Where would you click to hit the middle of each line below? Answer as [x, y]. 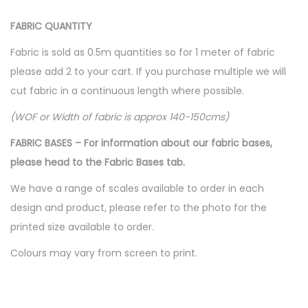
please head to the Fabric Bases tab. [98, 162]
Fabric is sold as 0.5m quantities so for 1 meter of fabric [143, 52]
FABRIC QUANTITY [51, 26]
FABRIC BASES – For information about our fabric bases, [141, 143]
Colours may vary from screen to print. [104, 253]
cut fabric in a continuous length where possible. [127, 91]
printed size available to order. [82, 227]
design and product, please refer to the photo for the [139, 208]
